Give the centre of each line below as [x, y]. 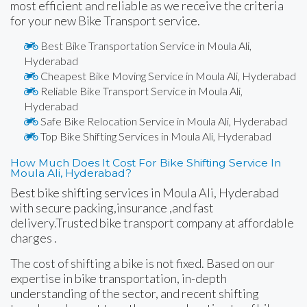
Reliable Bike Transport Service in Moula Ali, [140, 90]
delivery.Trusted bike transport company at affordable [152, 222]
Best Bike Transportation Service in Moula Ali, [145, 45]
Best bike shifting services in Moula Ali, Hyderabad [145, 192]
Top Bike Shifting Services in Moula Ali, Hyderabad [155, 136]
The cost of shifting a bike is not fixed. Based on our [143, 263]
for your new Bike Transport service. [105, 20]
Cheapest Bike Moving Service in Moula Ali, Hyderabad [167, 75]
